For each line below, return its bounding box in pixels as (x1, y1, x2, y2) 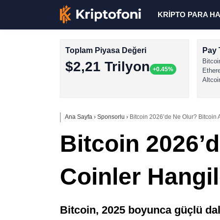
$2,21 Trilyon (65, 59, 150, 74)
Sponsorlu (97, 113, 125, 120)
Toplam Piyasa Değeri (65, 46, 146, 55)
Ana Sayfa (65, 113, 92, 120)
